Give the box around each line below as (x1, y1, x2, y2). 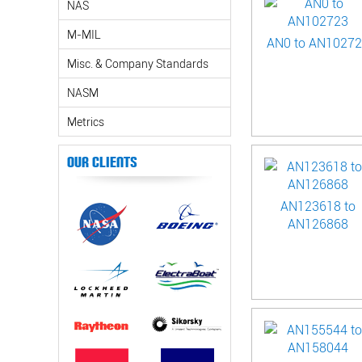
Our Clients (67, 154, 137, 170)
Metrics (67, 114, 104, 129)
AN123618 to (280, 197, 356, 215)
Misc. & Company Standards (67, 56, 208, 71)
